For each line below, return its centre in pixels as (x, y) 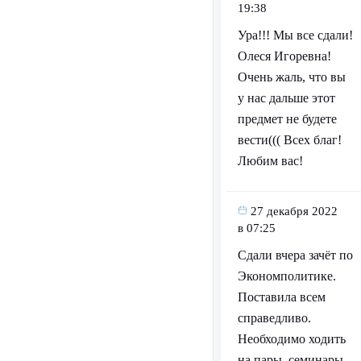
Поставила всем (281, 297)
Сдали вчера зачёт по (295, 255)
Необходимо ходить (291, 339)
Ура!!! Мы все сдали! (295, 35)
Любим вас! (270, 161)
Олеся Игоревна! (284, 56)
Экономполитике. (286, 276)
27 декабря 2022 (294, 212)
